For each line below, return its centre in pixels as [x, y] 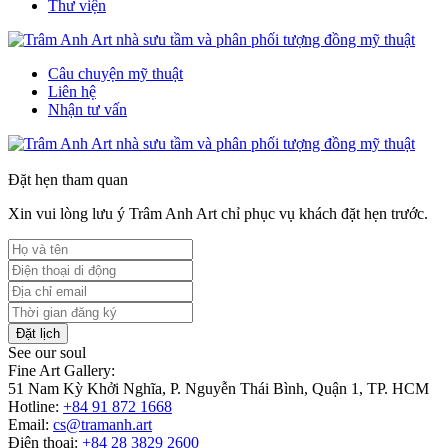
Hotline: [35, 406]
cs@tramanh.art [102, 424]
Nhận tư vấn [87, 109]
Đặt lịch [38, 333]
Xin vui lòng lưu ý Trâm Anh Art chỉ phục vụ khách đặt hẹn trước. [218, 213]
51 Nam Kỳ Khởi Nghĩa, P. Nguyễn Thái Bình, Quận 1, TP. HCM [218, 388]
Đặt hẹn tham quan [68, 179]
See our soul [47, 352]
